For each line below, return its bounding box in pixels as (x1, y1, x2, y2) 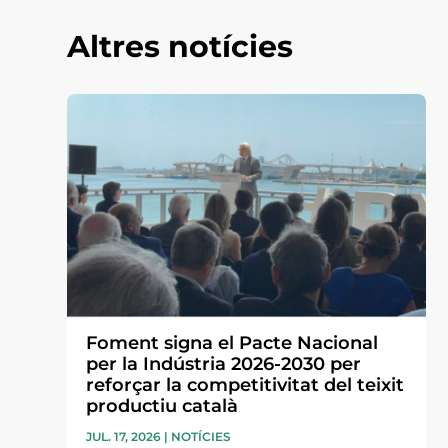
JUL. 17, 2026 (86, 429, 162, 445)
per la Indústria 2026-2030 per (86, 353, 362, 376)
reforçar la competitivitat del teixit (86, 374, 405, 397)
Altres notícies (67, 28, 294, 65)
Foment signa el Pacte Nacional (86, 332, 379, 355)
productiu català (86, 395, 239, 418)
